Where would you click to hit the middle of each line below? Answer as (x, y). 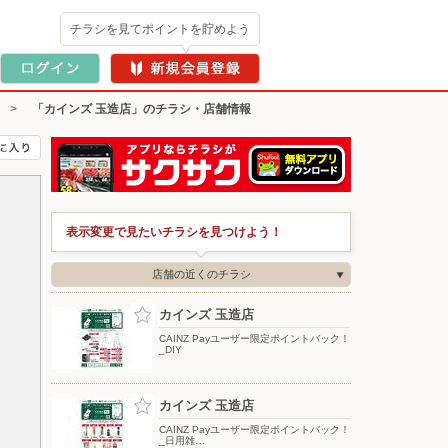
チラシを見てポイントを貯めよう (160, 29)
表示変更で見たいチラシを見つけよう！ (174, 232)
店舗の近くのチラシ (201, 274)
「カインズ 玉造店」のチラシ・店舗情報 (141, 109)
